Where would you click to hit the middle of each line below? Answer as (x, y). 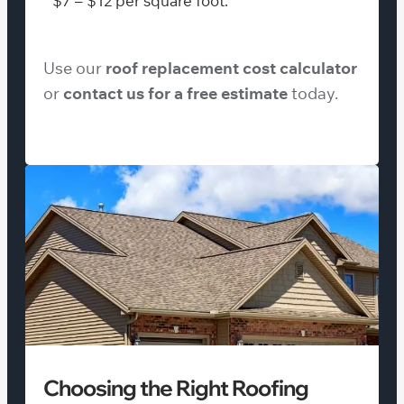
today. (313, 93)
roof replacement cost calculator (231, 68)
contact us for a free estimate (175, 93)
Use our (74, 68)
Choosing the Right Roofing (176, 387)
